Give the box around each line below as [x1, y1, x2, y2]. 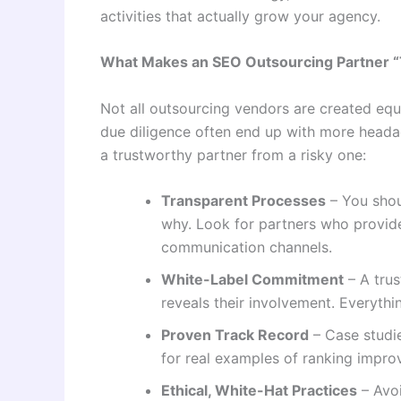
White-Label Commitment [161, 270, 344, 289]
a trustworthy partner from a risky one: [100, 145, 366, 164]
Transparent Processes [161, 192, 326, 210]
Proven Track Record [161, 326, 309, 345]
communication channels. [161, 238, 332, 257]
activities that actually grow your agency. [100, 6, 380, 25]
